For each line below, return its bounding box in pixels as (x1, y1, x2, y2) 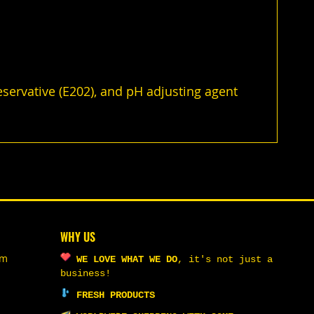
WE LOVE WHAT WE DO (71, 254, 177, 266)
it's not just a (189, 254, 273, 266)
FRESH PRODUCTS (71, 289, 155, 301)
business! (60, 268, 111, 280)
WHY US (60, 228, 95, 246)
